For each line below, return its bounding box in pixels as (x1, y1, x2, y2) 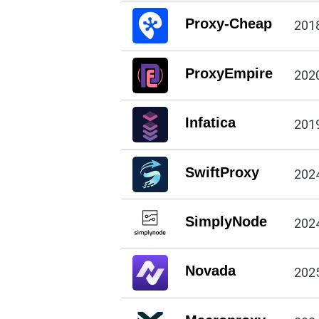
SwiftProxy (184, 164, 259, 180)
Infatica (184, 115, 236, 131)
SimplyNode (184, 213, 267, 229)
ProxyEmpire (184, 65, 273, 81)
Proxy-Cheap (184, 16, 272, 32)
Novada (184, 263, 236, 279)
